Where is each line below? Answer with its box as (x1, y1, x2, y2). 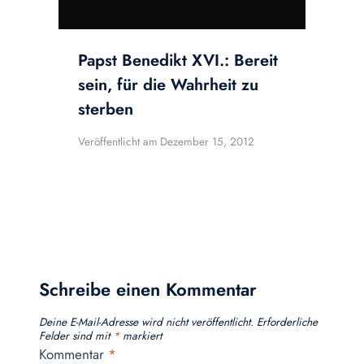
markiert (119, 327, 162, 344)
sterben (78, 97, 133, 122)
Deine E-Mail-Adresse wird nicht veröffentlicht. (39, 313, 253, 330)
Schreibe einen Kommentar (39, 275, 257, 302)
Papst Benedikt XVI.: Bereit (78, 49, 278, 73)
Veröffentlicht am (78, 133, 158, 150)
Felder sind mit (39, 327, 113, 344)
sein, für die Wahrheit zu (78, 73, 258, 97)
